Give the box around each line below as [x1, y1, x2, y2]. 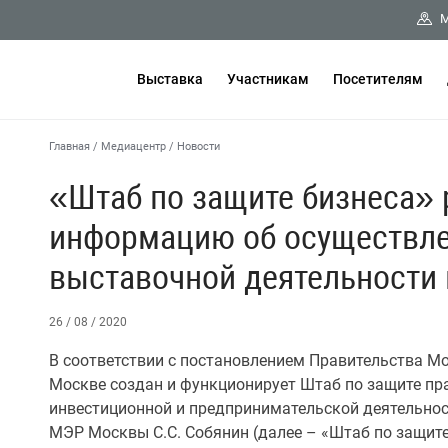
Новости [177, 140, 220, 153]
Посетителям [333, 71, 423, 87]
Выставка [137, 71, 203, 87]
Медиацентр [101, 140, 166, 153]
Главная [49, 140, 90, 153]
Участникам [227, 71, 309, 87]
